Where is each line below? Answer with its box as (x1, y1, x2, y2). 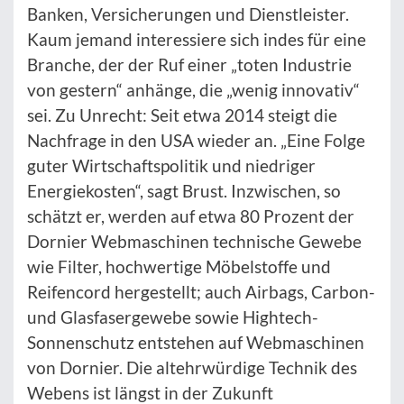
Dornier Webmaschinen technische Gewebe (27, 230, 362, 252)
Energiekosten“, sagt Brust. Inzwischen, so (27, 179, 341, 201)
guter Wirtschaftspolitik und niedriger (27, 154, 316, 176)
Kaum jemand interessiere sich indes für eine (27, 28, 366, 50)
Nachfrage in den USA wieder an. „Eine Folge (27, 129, 365, 151)
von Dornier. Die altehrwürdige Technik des (27, 356, 357, 378)
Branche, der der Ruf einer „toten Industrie (27, 53, 352, 75)
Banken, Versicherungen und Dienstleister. (27, 3, 349, 24)
